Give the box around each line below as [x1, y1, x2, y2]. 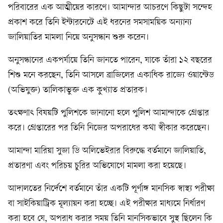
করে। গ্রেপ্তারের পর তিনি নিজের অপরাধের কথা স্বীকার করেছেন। [8, 123, 210, 133]
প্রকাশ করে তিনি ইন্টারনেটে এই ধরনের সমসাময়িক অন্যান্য [8, 17, 192, 27]
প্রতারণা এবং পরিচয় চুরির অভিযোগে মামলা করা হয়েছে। [8, 161, 186, 171]
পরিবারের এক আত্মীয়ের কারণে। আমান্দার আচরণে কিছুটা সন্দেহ [8, 2, 212, 12]
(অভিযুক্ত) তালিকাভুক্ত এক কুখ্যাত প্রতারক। [8, 85, 147, 95]
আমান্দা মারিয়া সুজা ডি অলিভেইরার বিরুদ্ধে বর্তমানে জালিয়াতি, [8, 146, 206, 156]
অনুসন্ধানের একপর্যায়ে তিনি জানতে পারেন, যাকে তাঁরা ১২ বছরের [8, 55, 212, 65]
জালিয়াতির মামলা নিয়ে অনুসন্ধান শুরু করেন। [8, 32, 149, 42]
